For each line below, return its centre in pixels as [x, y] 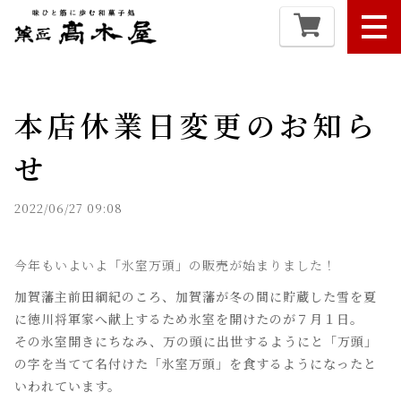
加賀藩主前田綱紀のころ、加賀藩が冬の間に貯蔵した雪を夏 [196, 296]
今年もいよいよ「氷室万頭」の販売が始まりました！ [175, 265]
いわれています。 [68, 386]
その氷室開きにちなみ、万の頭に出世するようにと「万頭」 [196, 341]
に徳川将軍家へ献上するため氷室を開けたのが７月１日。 [189, 319]
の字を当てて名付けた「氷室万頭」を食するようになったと [196, 363]
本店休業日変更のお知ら [196, 124]
